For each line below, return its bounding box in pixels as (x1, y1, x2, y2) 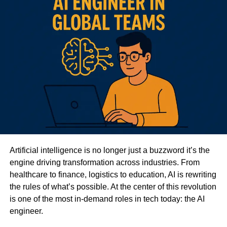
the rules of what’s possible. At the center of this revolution (9, 182, 216, 191)
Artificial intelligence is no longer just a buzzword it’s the (9, 145, 210, 155)
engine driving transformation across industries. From (9, 158, 200, 167)
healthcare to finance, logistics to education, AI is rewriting (9, 170, 216, 179)
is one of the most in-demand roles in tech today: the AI (9, 194, 205, 203)
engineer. (9, 206, 43, 215)
